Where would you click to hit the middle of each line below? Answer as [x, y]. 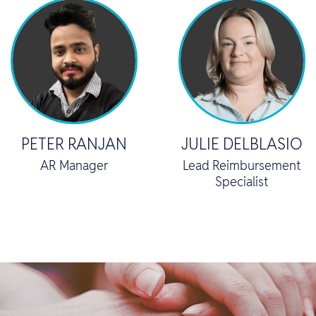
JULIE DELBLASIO [242, 144]
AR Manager [74, 165]
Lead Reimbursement [242, 165]
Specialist [242, 181]
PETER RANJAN [74, 144]
